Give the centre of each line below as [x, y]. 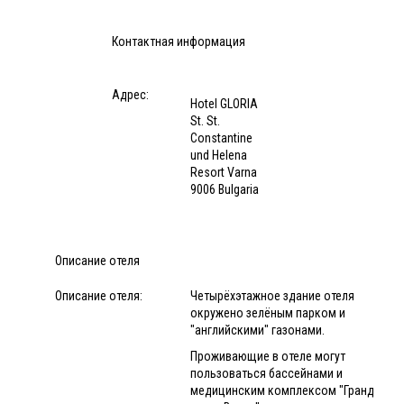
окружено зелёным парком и [268, 312]
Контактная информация [178, 41]
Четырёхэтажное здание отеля [272, 295]
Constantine [221, 138]
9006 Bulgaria [225, 189]
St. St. [205, 120]
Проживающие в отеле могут [268, 356]
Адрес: [130, 94]
